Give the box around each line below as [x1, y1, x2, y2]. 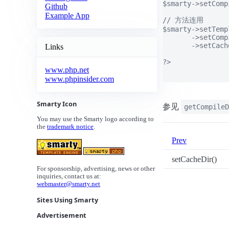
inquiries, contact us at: [37, 173, 101, 180]
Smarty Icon [37, 99, 77, 109]
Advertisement [37, 211, 86, 220]
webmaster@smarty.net [37, 180, 100, 188]
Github [45, 2, 67, 11]
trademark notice [47, 123, 94, 131]
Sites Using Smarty [37, 195, 98, 205]
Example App [45, 11, 89, 20]
